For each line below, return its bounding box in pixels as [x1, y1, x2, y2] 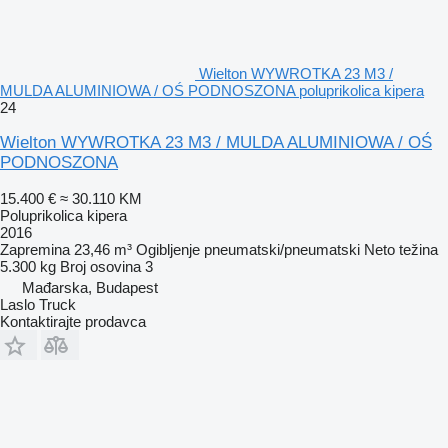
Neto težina [364, 240, 438, 258]
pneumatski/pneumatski [204, 240, 360, 258]
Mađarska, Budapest [22, 278, 158, 296]
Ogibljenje [136, 240, 200, 258]
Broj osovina [60, 257, 141, 275]
